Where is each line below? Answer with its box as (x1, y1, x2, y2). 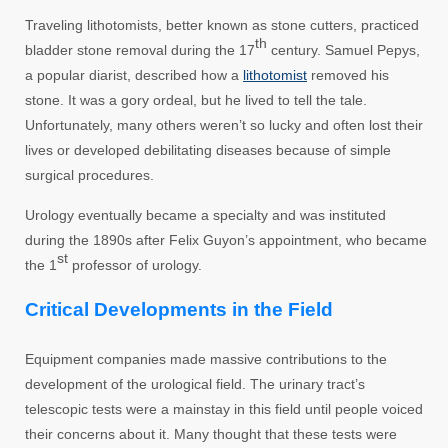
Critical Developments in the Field (25, 298, 333, 320)
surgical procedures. (25, 166, 154, 183)
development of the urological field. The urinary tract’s (25, 375, 365, 392)
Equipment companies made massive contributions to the (25, 350, 387, 367)
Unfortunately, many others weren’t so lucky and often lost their (25, 116, 423, 133)
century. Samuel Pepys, (267, 41, 420, 58)
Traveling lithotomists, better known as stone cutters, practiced (25, 16, 419, 33)
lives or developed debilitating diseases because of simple (25, 141, 391, 158)
